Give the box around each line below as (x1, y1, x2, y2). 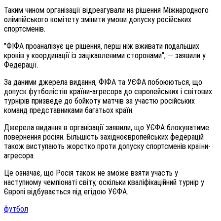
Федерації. (4, 60, 38, 70)
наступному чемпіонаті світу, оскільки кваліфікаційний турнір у (4, 177, 204, 187)
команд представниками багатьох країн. (4, 105, 134, 115)
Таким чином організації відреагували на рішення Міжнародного (4, 5, 209, 15)
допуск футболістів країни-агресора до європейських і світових (4, 86, 212, 96)
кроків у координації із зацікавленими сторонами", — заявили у (4, 50, 206, 60)
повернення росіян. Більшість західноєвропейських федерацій (4, 132, 204, 142)
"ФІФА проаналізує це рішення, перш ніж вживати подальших (4, 41, 199, 51)
